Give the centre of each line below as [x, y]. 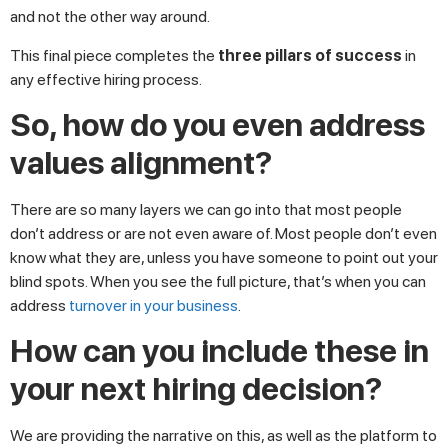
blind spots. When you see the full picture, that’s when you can [218, 281]
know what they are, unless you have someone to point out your [224, 257]
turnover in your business [153, 305]
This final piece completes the [114, 55]
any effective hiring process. [106, 79]
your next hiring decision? [196, 389]
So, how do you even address [217, 124]
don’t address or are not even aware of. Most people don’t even [223, 233]
